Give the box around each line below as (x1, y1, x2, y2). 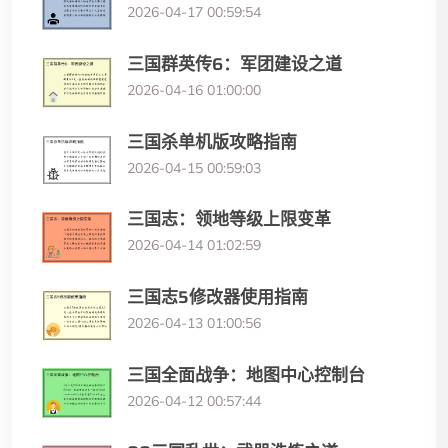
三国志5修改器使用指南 (127, 284, 308, 311)
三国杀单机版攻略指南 (127, 128, 297, 155)
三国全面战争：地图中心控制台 (127, 361, 365, 388)
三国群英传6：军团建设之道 (127, 51, 342, 78)
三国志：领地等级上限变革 (127, 206, 331, 233)
